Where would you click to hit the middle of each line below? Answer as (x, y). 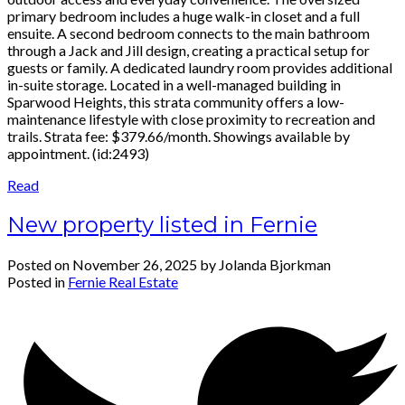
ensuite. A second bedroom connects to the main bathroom (188, 33)
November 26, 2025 (135, 264)
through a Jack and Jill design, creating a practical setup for (188, 50)
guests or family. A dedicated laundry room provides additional (200, 67)
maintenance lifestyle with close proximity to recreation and (191, 118)
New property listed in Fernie (162, 224)
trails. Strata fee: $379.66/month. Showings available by (179, 136)
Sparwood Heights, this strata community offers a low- (176, 101)
